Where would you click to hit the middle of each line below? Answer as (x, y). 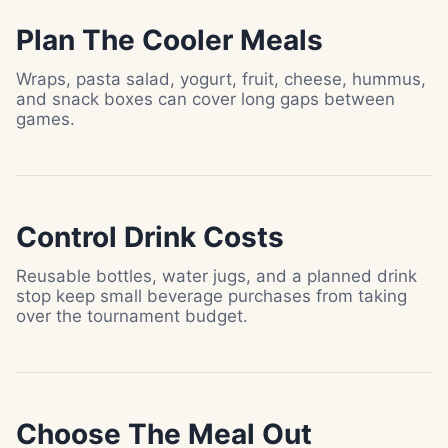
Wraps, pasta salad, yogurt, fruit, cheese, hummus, (221, 79)
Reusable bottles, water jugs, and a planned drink (216, 276)
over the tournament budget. (132, 316)
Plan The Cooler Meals (169, 40)
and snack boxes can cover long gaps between (205, 99)
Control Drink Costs (150, 237)
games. (45, 119)
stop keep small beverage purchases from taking (211, 296)
